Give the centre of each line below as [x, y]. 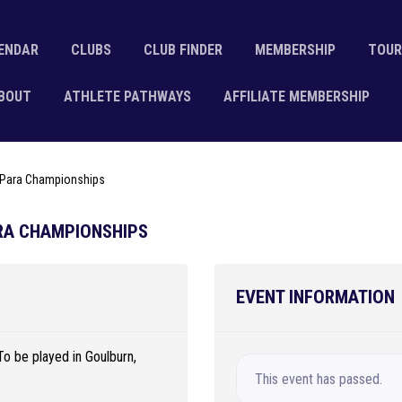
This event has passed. [319, 379]
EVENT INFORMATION [315, 297]
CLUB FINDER [183, 50]
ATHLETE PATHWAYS [127, 96]
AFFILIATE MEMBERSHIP [297, 96]
